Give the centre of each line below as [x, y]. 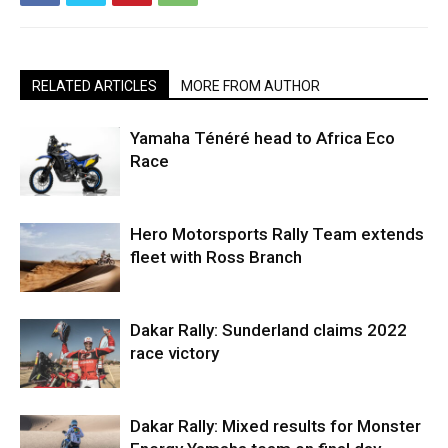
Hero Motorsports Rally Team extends [277, 234]
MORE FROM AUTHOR [250, 86]
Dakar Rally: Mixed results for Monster [275, 426]
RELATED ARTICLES [94, 86]
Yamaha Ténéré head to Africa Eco [262, 138]
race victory [174, 353]
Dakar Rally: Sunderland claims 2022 [268, 330]
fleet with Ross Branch [216, 257]
